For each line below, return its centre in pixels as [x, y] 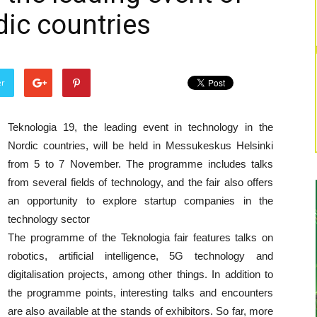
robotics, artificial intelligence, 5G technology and [140, 256]
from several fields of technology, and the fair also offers [140, 182]
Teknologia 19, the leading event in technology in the [140, 127]
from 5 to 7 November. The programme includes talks [140, 164]
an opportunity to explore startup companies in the [140, 201]
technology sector [49, 219]
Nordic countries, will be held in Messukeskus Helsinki [140, 145]
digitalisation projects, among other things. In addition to [140, 274]
